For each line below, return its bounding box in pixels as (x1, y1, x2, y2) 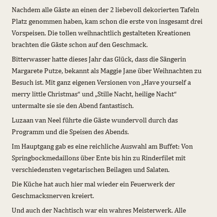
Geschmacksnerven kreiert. (12, 191, 94, 200)
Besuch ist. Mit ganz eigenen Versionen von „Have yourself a (12, 77, 191, 86)
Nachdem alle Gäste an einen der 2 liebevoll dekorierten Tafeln (12, 5, 199, 14)
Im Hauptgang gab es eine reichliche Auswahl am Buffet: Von (12, 141, 193, 150)
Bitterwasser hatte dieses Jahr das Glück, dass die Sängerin (12, 54, 186, 63)
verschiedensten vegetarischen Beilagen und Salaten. (12, 165, 170, 173)
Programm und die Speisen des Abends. (12, 127, 129, 136)
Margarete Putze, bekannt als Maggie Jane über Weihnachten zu (12, 66, 201, 75)
